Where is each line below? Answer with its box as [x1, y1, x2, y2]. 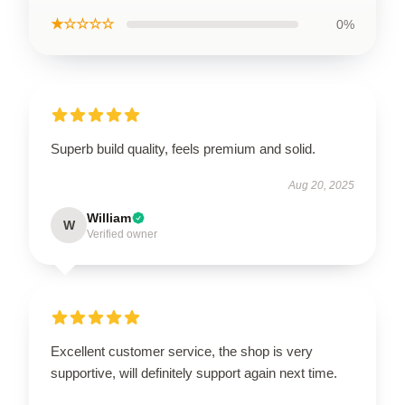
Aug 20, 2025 [288, 179, 354, 192]
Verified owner [87, 228, 157, 240]
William [87, 211, 131, 225]
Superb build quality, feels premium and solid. [51, 141, 316, 156]
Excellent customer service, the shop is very [51, 344, 313, 359]
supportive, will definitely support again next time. [51, 365, 337, 381]
